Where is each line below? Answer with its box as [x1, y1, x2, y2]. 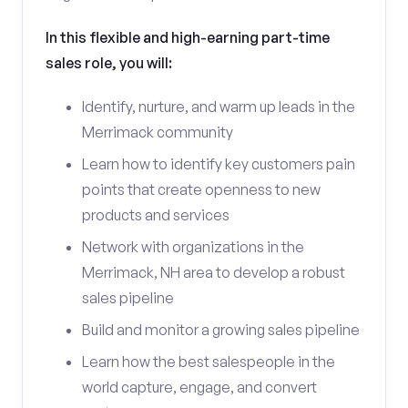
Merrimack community [82, 123, 233, 141]
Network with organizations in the [82, 238, 304, 256]
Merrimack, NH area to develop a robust [82, 263, 345, 281]
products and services [82, 206, 229, 224]
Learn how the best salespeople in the [82, 352, 335, 371]
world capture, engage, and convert [82, 378, 317, 396]
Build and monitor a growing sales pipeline [82, 321, 360, 339]
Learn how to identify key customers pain [82, 155, 355, 173]
